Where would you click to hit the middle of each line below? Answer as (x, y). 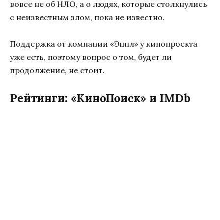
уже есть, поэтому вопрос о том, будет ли (91, 57)
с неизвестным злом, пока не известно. (87, 17)
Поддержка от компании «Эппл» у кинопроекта (104, 44)
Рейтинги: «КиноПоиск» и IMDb (100, 98)
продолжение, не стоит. (57, 70)
